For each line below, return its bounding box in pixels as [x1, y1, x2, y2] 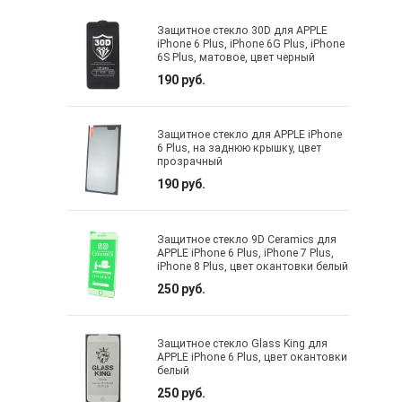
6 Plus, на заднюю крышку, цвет [157, 142, 322, 155]
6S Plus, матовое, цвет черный [157, 50, 316, 64]
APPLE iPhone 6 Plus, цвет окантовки [157, 351, 348, 364]
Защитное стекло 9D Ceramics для [157, 232, 337, 246]
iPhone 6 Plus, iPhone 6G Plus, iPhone [157, 37, 345, 50]
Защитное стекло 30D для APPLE [157, 23, 328, 37]
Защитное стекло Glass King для [157, 337, 328, 351]
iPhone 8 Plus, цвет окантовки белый [157, 259, 349, 273]
